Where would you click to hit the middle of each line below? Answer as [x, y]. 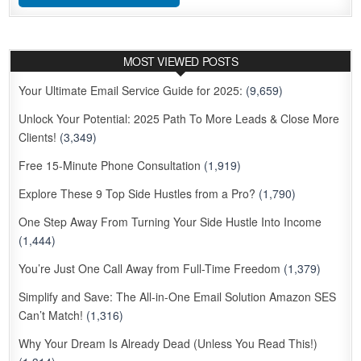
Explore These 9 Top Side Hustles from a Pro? [137, 193]
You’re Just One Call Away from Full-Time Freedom [150, 268]
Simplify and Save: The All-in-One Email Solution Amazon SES [178, 297]
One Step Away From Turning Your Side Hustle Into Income [170, 222]
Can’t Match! [51, 315]
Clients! [38, 137]
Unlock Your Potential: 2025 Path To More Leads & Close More [179, 118]
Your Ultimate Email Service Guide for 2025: [131, 90]
